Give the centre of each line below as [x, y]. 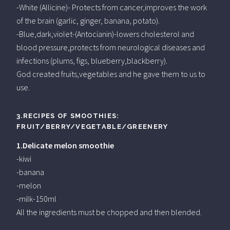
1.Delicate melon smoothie [65, 145]
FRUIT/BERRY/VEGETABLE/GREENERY [92, 126]
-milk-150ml [36, 198]
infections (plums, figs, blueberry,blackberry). [92, 60]
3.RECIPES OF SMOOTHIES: [68, 116]
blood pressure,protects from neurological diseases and [111, 47]
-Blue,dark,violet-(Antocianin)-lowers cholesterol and [105, 34]
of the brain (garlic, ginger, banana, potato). [88, 20]
